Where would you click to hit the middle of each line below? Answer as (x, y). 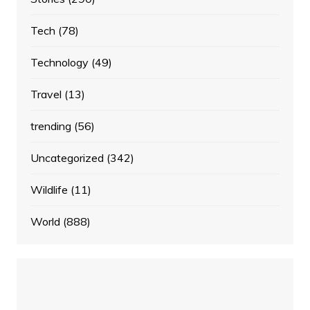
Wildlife (49, 190)
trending (51, 126)
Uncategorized (67, 158)
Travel (46, 94)
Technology (59, 63)
